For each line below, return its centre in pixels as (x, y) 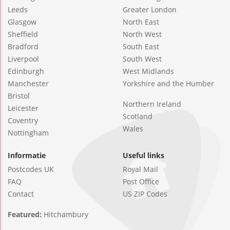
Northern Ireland (152, 104)
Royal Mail (140, 169)
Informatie (27, 156)
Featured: (26, 215)
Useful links (143, 156)
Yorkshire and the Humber (168, 84)
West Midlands (148, 71)
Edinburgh (26, 71)
